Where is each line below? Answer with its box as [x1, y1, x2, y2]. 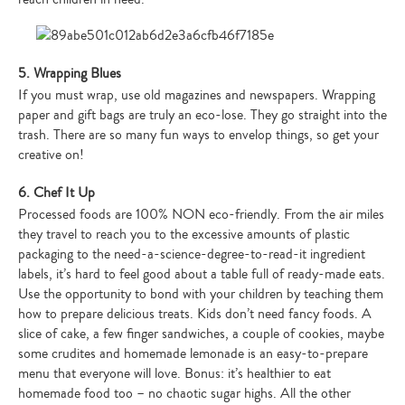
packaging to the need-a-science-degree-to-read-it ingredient [18, 244, 365, 264]
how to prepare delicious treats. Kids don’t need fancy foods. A [18, 304, 372, 324]
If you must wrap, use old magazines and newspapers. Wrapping [18, 85, 375, 105]
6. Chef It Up [18, 183, 95, 202]
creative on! [18, 145, 84, 165]
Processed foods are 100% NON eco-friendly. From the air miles [18, 204, 384, 224]
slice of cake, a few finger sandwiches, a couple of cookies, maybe [18, 324, 384, 344]
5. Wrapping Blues [18, 63, 121, 83]
